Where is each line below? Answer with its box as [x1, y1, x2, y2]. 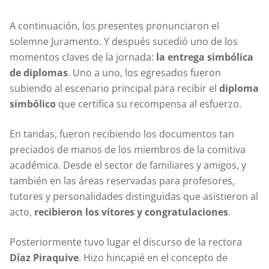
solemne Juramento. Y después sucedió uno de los [10, 34, 238, 48]
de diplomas [10, 65, 68, 79]
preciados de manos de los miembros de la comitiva [10, 142, 246, 156]
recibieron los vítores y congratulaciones [34, 205, 228, 219]
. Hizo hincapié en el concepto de [79, 250, 228, 264]
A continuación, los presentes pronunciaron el [10, 19, 219, 32]
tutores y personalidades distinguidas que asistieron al [10, 189, 258, 203]
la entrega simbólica [156, 50, 253, 64]
